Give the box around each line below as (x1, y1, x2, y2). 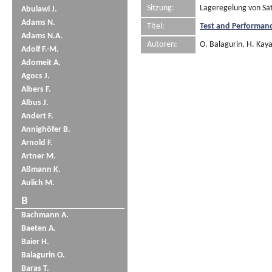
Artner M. (21, 152, 56, 161)
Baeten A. (21, 224, 56, 234)
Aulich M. (21, 178, 55, 188)
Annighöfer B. (21, 125, 70, 135)
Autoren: (147, 39, 177, 49)
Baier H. (21, 237, 49, 247)
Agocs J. (21, 72, 50, 81)
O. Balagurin (200, 39, 242, 49)
